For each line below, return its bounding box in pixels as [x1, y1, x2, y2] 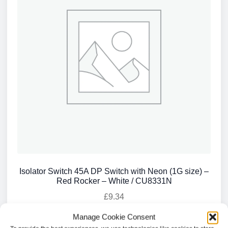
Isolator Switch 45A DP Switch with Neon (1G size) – [19, 167, 209, 176]
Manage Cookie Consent [73, 212, 155, 221]
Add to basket [87, 218, 141, 227]
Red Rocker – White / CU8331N [56, 177, 172, 186]
